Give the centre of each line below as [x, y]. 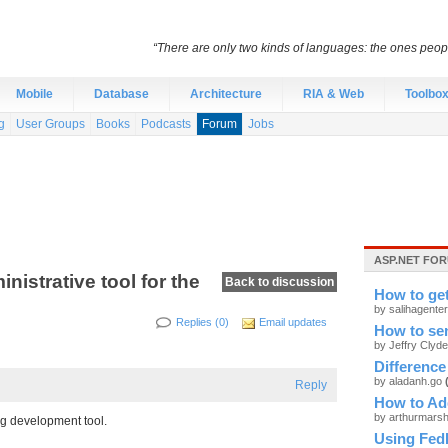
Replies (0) [202, 322]
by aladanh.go [409, 381]
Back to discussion [279, 282]
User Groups [50, 124]
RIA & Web [333, 94]
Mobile [34, 94]
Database [121, 94]
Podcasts [166, 124]
